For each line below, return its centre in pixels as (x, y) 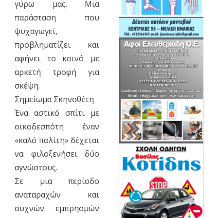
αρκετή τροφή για (57, 72)
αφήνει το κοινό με (57, 59)
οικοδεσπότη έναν (57, 127)
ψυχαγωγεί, (36, 31)
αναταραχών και (57, 195)
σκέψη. (27, 86)
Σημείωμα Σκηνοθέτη (54, 100)
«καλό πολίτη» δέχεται (57, 140)
